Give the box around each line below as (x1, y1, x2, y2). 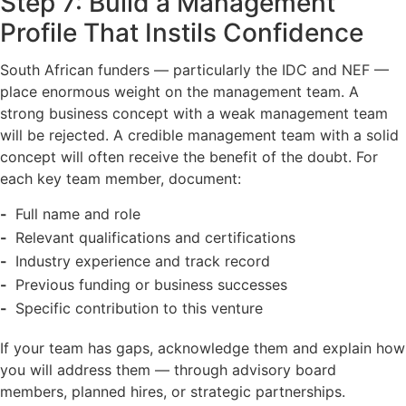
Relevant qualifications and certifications (14, 227, 295, 246)
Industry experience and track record (14, 251, 270, 270)
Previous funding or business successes (14, 275, 287, 294)
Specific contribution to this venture (14, 298, 263, 317)
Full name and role (14, 204, 140, 223)
